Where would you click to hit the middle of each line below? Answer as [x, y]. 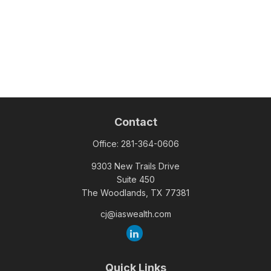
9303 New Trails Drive [135, 166]
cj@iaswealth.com [135, 214]
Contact [135, 122]
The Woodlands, [115, 193]
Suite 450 [135, 179]
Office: [106, 144]
